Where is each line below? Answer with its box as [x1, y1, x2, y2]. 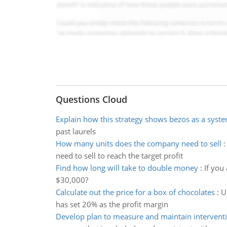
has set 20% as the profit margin [55, 199, 168, 209]
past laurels [55, 126, 96, 136]
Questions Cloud [55, 93, 127, 105]
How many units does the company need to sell [55, 138, 221, 148]
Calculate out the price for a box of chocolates [55, 187, 215, 197]
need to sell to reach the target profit [55, 150, 183, 161]
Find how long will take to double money [55, 163, 198, 173]
